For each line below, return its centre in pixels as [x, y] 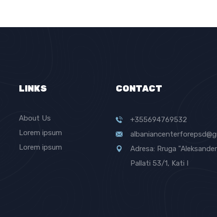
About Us [35, 118]
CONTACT [139, 89]
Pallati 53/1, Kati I [159, 163]
